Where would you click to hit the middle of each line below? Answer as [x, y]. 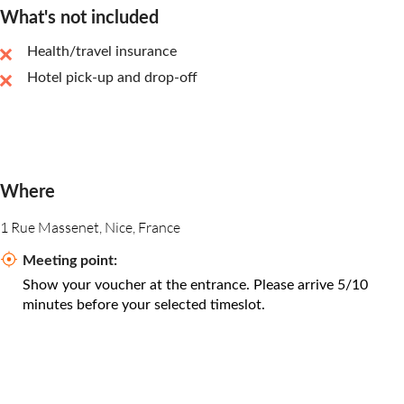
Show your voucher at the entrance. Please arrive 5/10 [195, 285]
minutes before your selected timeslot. [144, 305]
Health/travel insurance [102, 52]
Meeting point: [70, 261]
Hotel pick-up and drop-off [112, 78]
